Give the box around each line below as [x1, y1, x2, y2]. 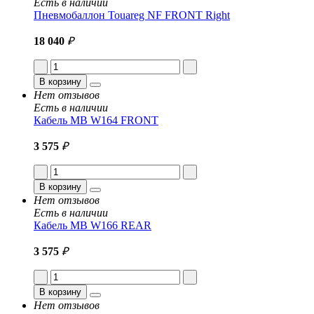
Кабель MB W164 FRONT [34, 114, 158, 126]
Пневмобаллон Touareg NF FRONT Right [34, 8, 230, 21]
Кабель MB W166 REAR [34, 219, 151, 231]
